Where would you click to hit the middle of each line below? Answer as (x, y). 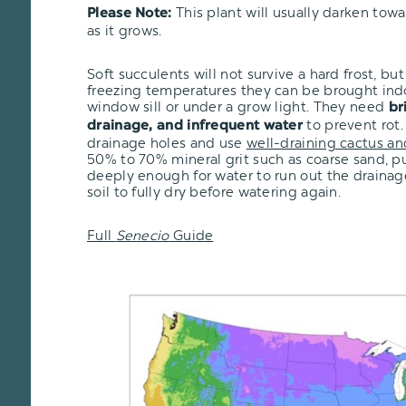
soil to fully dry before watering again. (214, 192)
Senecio (142, 235)
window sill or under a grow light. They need (238, 106)
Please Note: (130, 14)
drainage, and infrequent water (195, 126)
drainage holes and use (167, 143)
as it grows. (125, 30)
